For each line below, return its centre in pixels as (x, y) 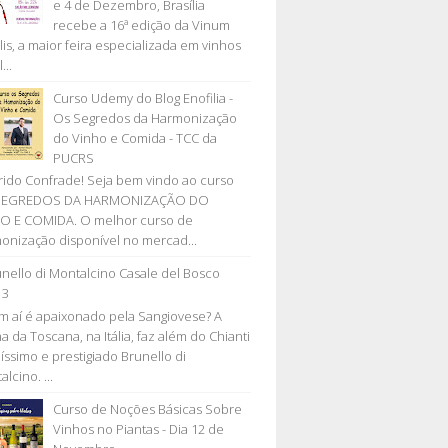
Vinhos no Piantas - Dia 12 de (139, 428)
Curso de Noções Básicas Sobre (148, 408)
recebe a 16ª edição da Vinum (142, 24)
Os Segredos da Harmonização (145, 117)
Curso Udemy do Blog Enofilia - (143, 97)
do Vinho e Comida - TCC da (135, 137)
